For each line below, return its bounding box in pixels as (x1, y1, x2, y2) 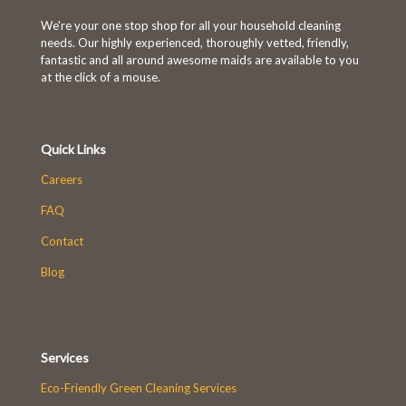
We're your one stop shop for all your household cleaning (41, 17, 341, 33)
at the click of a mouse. (41, 69, 160, 84)
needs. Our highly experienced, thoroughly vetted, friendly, (41, 34, 349, 50)
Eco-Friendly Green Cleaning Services (41, 380, 237, 395)
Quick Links (41, 140, 106, 157)
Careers (41, 171, 82, 187)
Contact (41, 233, 83, 248)
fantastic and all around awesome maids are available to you (41, 52, 359, 67)
